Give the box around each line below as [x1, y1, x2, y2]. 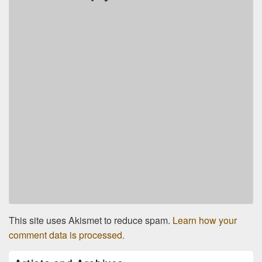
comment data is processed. [9, 228, 125, 242]
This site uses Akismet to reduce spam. [9, 213, 173, 227]
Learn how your [173, 213, 237, 227]
